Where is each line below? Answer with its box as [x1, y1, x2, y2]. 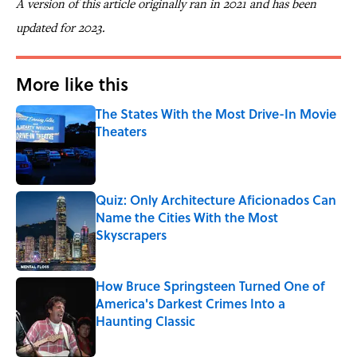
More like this [16, 71, 128, 97]
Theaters [96, 122, 147, 141]
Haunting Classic [96, 312, 195, 331]
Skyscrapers [96, 226, 167, 245]
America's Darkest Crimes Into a [96, 294, 285, 313]
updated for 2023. [16, 19, 105, 37]
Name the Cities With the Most [96, 208, 278, 227]
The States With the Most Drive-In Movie [96, 104, 336, 124]
